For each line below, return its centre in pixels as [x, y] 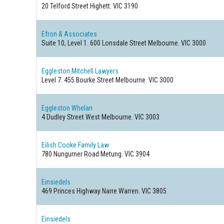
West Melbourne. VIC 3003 [122, 117]
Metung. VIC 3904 [124, 154]
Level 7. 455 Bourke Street [78, 80]
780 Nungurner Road [70, 154]
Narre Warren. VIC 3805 [134, 191]
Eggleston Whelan [67, 108]
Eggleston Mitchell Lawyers [80, 71]
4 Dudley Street [63, 117]
